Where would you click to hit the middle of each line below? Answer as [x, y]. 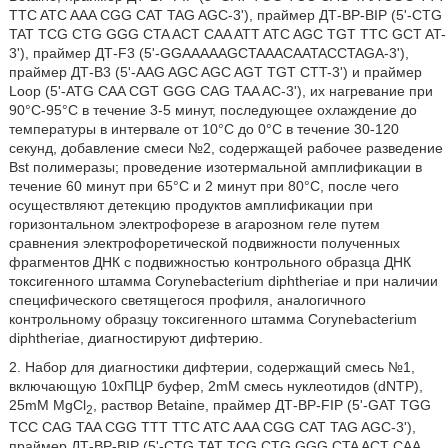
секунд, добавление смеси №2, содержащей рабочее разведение [225, 147]
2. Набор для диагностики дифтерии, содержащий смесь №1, [211, 366]
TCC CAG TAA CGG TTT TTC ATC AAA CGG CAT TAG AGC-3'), [212, 426]
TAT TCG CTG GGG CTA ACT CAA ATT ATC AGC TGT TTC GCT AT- [227, 33]
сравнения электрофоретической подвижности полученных [204, 242]
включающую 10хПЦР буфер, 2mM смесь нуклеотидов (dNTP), [215, 385]
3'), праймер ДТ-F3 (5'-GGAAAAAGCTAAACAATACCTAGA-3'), [208, 52]
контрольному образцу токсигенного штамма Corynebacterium [212, 318]
